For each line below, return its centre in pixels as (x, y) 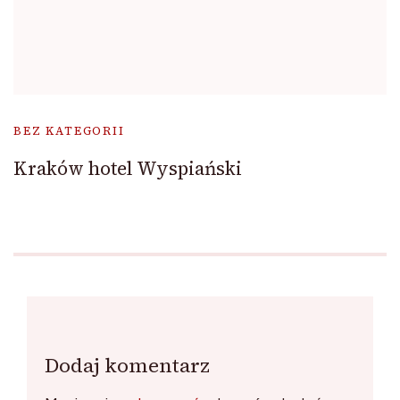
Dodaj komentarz (127, 366)
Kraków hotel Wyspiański (128, 169)
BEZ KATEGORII (69, 131)
